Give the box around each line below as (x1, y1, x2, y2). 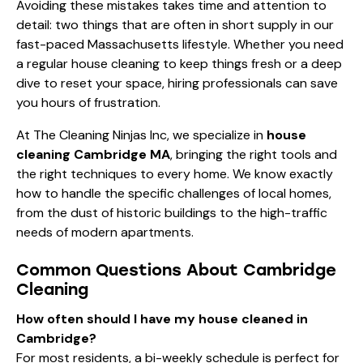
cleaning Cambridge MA (16, 145, 170, 163)
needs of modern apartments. (16, 223, 194, 241)
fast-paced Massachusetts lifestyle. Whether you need (16, 35, 344, 53)
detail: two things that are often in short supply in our (16, 15, 334, 33)
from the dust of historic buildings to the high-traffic (16, 203, 327, 221)
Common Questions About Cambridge (16, 259, 336, 280)
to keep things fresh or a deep (160, 54, 342, 72)
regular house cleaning (27, 54, 160, 72)
